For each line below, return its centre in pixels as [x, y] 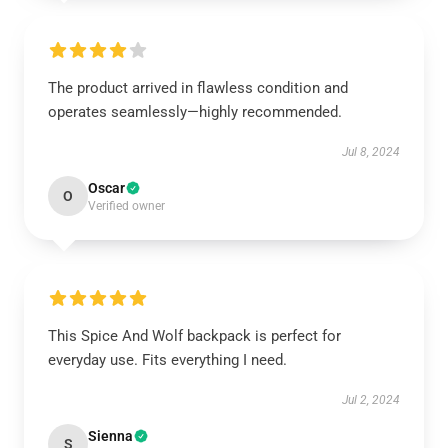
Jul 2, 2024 [371, 400]
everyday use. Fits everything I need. [167, 360]
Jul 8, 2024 [371, 152]
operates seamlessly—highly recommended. [195, 112]
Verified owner [126, 206]
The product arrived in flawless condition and [198, 88]
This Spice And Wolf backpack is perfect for [194, 336]
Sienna [110, 436]
